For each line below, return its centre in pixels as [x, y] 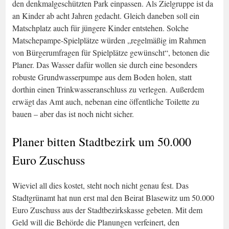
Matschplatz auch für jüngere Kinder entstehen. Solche [100, 28]
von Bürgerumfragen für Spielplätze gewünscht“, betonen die [111, 52]
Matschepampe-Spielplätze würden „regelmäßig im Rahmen [109, 40]
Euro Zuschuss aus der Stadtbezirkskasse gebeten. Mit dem [107, 210]
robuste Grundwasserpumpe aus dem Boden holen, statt [102, 77]
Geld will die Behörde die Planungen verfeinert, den [96, 222]
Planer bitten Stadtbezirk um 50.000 [102, 141]
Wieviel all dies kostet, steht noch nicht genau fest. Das [100, 185]
